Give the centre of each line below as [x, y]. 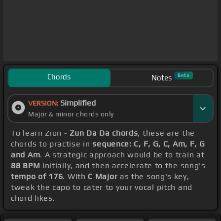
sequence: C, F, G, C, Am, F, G [149, 144]
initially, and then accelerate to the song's [123, 166]
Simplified [78, 103]
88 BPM [26, 166]
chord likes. [33, 198]
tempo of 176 [37, 177]
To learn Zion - [40, 133]
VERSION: [44, 103]
